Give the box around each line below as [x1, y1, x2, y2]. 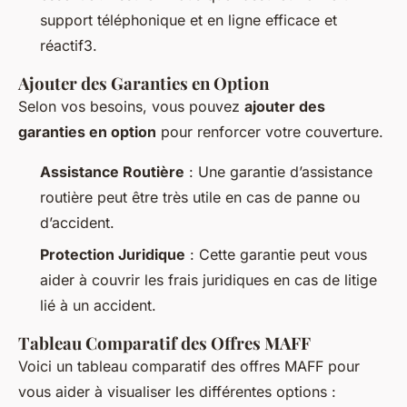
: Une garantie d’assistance [184, 163, 372, 182]
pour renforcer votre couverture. [156, 123, 383, 142]
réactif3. [40, 36, 97, 55]
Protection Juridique [40, 244, 185, 263]
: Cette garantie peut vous [185, 244, 367, 263]
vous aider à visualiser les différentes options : [18, 382, 336, 401]
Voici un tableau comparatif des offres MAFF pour [18, 356, 360, 375]
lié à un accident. [40, 295, 156, 314]
